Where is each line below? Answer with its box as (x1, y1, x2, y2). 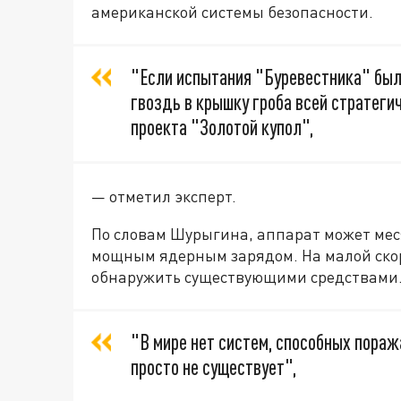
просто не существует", (131, 354, 296, 380)
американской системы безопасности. (91, 2, 373, 22)
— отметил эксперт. (91, 186, 236, 207)
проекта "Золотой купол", (131, 115, 313, 141)
